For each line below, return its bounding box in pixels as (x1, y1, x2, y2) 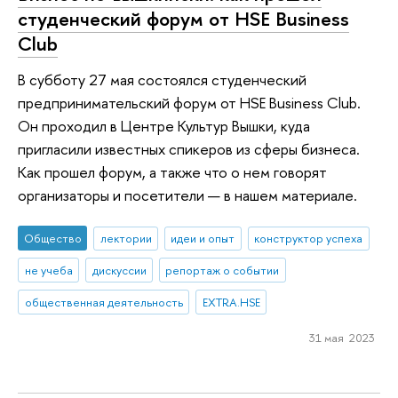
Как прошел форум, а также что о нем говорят (18, 161, 327, 182)
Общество (23, 230, 82, 247)
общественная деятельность (24, 294, 183, 311)
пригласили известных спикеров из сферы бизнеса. (18, 138, 360, 159)
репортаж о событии (165, 262, 280, 279)
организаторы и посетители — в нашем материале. (18, 184, 357, 205)
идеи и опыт (171, 230, 235, 247)
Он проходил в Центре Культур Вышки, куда (18, 115, 310, 136)
